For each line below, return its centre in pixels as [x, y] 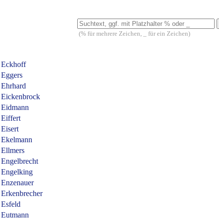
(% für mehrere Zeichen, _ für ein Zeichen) [134, 33]
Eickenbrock [21, 97]
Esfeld [11, 204]
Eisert [10, 129]
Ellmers [13, 150]
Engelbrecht [20, 161]
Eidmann [15, 107]
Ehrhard [13, 86]
